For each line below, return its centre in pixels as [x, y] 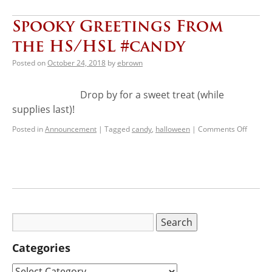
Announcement [71, 129]
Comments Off [223, 129]
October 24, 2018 [76, 63]
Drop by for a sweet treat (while [118, 94]
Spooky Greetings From [118, 25]
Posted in [28, 129]
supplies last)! [43, 109]
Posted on [29, 63]
